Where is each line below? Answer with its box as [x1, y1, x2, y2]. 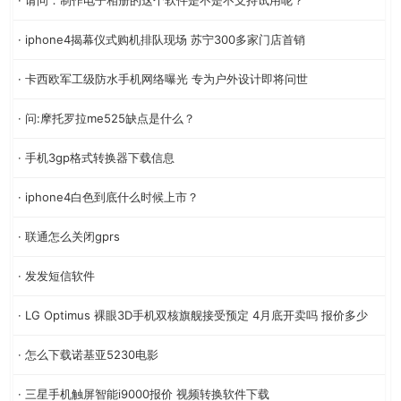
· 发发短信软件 [18, 268, 95, 283]
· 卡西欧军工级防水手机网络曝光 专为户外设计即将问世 [18, 71, 308, 86]
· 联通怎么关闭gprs [18, 228, 120, 243]
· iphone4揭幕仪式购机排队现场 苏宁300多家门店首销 [18, 31, 305, 47]
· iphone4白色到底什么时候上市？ [18, 189, 199, 204]
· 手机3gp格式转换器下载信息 [18, 149, 175, 165]
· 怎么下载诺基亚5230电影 [18, 346, 158, 362]
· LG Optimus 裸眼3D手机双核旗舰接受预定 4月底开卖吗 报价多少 [18, 307, 368, 322]
